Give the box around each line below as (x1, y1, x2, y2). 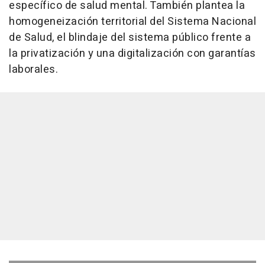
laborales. (9, 62, 58, 78)
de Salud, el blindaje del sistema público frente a (9, 30, 251, 46)
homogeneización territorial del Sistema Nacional (9, 14, 256, 30)
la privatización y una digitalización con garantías (9, 46, 256, 62)
